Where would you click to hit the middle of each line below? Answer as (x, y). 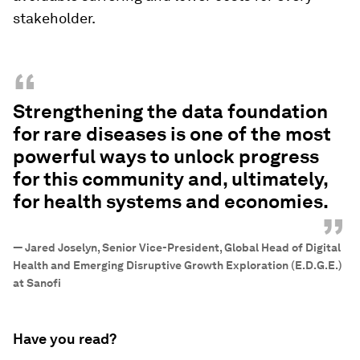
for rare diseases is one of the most (172, 134)
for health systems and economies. (171, 201)
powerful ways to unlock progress (166, 156)
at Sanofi (37, 283)
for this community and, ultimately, (170, 179)
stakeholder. (54, 18)
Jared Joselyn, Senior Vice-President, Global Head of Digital (183, 247)
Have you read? (65, 339)
